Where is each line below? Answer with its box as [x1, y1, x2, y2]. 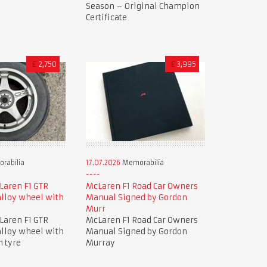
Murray [85, 237, 115, 248]
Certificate [85, 13, 127, 23]
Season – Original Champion [85, 1, 200, 12]
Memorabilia [120, 158, 164, 167]
